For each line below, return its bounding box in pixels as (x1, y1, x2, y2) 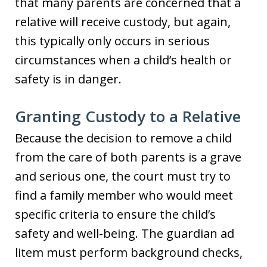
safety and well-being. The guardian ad (15, 225, 234, 241)
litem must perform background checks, (15, 244, 243, 260)
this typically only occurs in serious (15, 33, 210, 49)
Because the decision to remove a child (15, 130, 232, 146)
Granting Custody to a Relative (15, 105, 241, 127)
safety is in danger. (15, 71, 122, 87)
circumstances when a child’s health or (15, 52, 232, 68)
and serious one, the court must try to (15, 168, 231, 184)
